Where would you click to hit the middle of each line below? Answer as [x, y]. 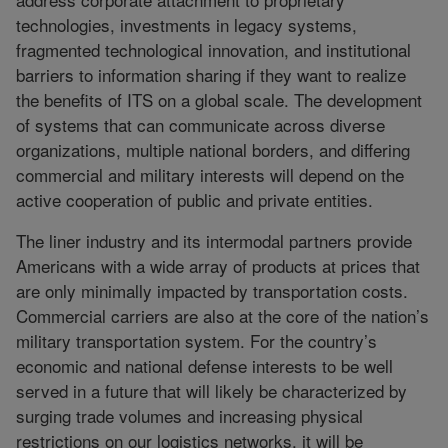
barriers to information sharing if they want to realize [211, 74]
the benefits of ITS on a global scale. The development [219, 99]
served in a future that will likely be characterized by [211, 390]
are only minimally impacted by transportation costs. [212, 290]
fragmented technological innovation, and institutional [213, 49]
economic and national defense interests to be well [204, 365]
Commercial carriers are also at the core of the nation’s [222, 315]
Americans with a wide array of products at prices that [218, 265]
